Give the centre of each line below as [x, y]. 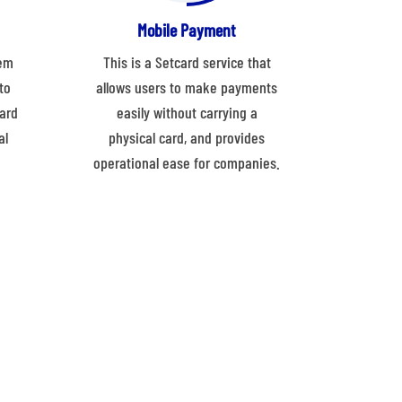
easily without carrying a [187, 113]
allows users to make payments [187, 87]
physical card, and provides [187, 138]
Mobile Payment [187, 30]
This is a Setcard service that [187, 62]
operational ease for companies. [187, 163]
